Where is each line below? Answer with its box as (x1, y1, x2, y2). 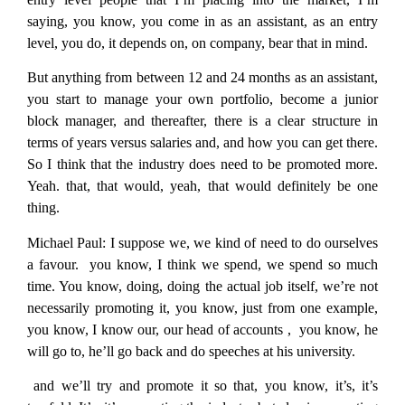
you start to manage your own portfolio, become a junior (27, 91, 378, 108)
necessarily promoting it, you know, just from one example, (27, 299, 378, 316)
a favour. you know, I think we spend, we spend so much (27, 256, 378, 272)
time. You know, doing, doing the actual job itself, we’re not (27, 278, 378, 294)
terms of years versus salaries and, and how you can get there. (27, 135, 378, 151)
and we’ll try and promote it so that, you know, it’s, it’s (27, 378, 378, 394)
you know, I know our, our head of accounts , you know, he (27, 321, 378, 337)
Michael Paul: (27, 234, 107, 250)
